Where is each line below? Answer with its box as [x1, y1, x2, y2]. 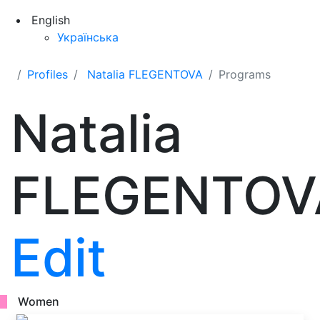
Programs [219, 67, 271, 81]
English [31, 13, 70, 27]
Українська [57, 30, 119, 44]
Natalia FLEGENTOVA [87, 67, 203, 81]
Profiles [27, 67, 68, 81]
